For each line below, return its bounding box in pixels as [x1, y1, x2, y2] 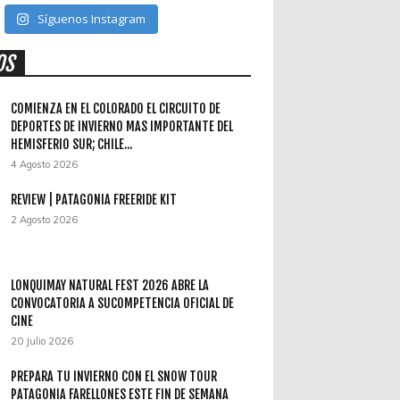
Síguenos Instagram [37, 11, 146, 28]
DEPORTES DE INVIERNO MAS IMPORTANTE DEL [11, 119, 234, 135]
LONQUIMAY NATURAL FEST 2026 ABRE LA [11, 278, 210, 294]
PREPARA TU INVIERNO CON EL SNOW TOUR [11, 369, 218, 385]
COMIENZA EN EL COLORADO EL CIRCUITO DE [11, 101, 221, 117]
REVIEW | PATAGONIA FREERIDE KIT [11, 192, 178, 208]
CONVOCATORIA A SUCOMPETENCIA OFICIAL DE [11, 296, 235, 312]
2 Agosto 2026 [11, 213, 79, 227]
